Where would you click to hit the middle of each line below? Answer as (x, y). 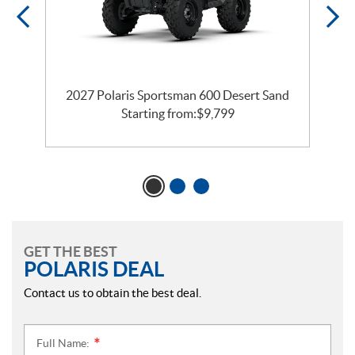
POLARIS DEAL (94, 269)
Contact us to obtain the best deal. (113, 292)
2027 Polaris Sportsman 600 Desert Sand (177, 95)
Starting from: (158, 113)
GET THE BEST (71, 251)
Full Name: (64, 343)
